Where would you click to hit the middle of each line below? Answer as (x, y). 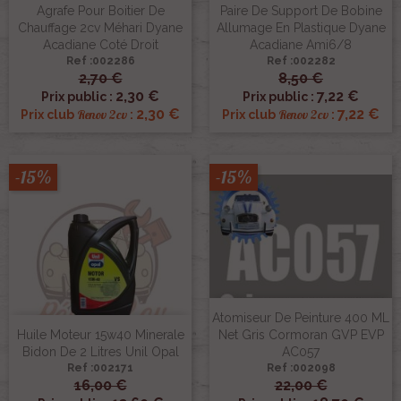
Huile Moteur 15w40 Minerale (100, 334)
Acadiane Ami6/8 (301, 44)
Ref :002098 (301, 367)
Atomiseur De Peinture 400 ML (301, 317)
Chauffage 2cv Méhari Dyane (100, 27)
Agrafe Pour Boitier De (100, 10)
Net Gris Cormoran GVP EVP (301, 334)
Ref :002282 (301, 60)
